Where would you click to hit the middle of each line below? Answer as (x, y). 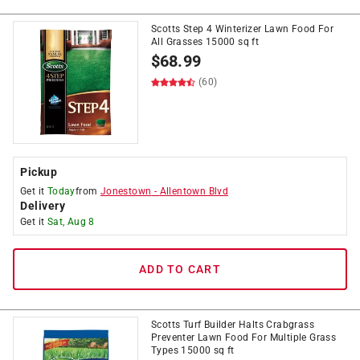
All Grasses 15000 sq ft (205, 42)
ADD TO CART (180, 269)
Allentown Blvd (194, 191)
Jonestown (126, 191)
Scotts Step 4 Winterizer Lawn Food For (243, 29)
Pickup (39, 172)
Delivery (43, 206)
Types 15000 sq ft (193, 350)
